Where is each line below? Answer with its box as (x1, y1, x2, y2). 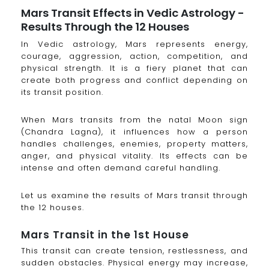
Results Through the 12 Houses (21, 19, 189, 34)
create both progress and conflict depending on (21, 74, 248, 86)
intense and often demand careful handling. (21, 162, 220, 174)
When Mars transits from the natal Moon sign (21, 113, 248, 125)
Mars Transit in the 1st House (21, 228, 189, 243)
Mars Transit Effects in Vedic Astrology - (21, 5, 244, 20)
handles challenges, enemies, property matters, (21, 138, 248, 150)
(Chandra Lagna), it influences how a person (21, 125, 248, 138)
